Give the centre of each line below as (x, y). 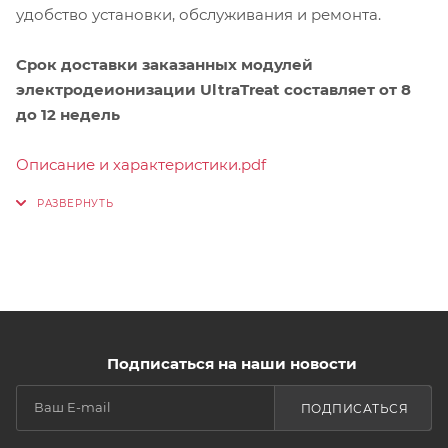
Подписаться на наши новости (232, 363)
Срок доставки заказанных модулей (164, 64)
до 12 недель (68, 114)
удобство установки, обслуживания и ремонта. (198, 14)
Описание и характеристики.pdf (141, 164)
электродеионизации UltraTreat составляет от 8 (213, 89)
